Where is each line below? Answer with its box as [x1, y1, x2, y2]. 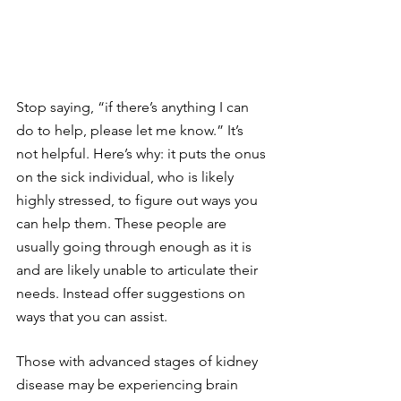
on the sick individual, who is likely [16, 168, 237, 186]
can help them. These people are [16, 215, 230, 233]
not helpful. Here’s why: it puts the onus [16, 145, 269, 163]
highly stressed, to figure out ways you [16, 192, 261, 209]
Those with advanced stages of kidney [16, 353, 261, 371]
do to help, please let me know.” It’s [16, 122, 247, 140]
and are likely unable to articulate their [16, 261, 261, 279]
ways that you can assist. [16, 308, 167, 326]
